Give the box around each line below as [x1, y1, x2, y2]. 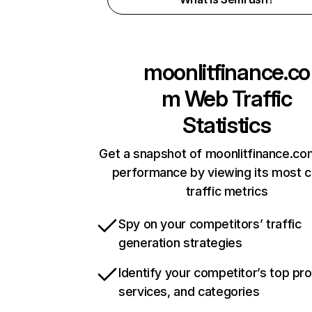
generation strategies [118, 235, 242, 250]
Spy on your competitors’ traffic [118, 217, 302, 231]
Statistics [182, 111, 271, 139]
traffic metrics [185, 184, 268, 198]
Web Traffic [180, 85, 292, 112]
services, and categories [118, 284, 260, 299]
